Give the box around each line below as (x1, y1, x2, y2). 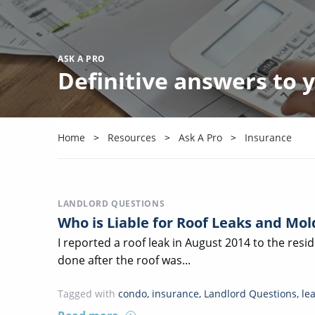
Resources (108, 131, 156, 144)
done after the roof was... (58, 252, 191, 268)
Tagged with (58, 287, 115, 300)
